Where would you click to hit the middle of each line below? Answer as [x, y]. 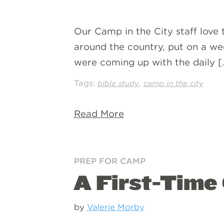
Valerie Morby [115, 207]
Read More [99, 113]
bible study [118, 84]
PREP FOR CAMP [109, 161]
